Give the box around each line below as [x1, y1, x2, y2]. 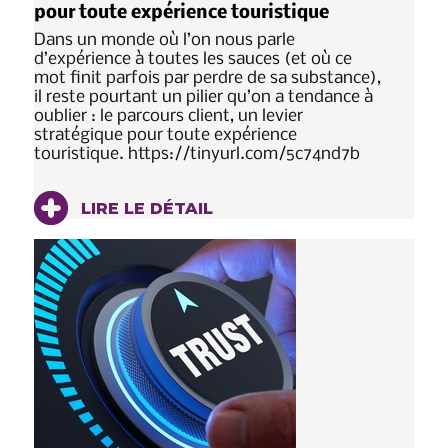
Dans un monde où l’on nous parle [34, 31, 295, 51]
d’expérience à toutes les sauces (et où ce [34, 50, 352, 70]
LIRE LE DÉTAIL [76, 199, 213, 219]
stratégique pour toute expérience [34, 126, 297, 146]
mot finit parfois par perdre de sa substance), [34, 69, 381, 89]
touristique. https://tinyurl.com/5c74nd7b [34, 145, 360, 165]
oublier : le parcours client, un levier [34, 107, 303, 127]
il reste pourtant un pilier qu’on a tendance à [34, 88, 373, 108]
